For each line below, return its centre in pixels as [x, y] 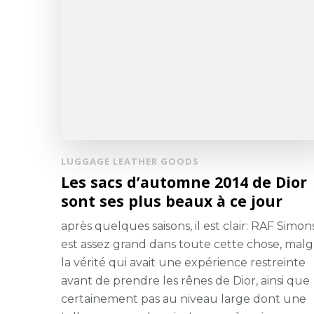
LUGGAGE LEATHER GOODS [130, 161]
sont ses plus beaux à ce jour [172, 200]
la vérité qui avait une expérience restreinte [183, 262]
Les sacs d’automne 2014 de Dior [184, 182]
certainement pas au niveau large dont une [184, 299]
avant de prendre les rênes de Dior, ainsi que [185, 280]
